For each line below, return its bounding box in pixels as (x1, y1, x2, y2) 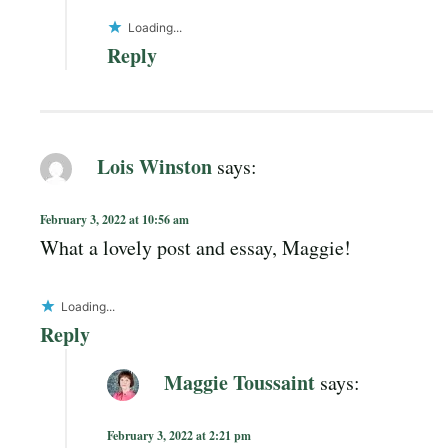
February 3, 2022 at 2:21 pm (107, 427, 251, 445)
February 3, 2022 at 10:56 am (40, 211, 189, 229)
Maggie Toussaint (164, 367, 315, 397)
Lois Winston (97, 151, 212, 181)
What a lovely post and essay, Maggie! (40, 234, 351, 262)
